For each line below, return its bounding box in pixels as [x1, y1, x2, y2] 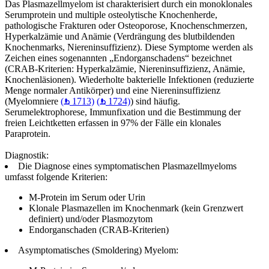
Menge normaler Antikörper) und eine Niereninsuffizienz [5, 85, 220, 95]
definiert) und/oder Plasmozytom [29, 213, 153, 224]
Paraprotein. [5, 128, 50, 139]
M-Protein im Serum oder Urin [29, 192, 145, 202]
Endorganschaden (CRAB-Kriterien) [29, 224, 169, 235]
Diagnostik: [5, 150, 49, 160]
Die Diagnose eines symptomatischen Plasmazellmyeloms [18, 160, 237, 171]
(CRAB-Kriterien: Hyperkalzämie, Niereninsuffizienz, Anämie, [5, 63, 245, 74]
